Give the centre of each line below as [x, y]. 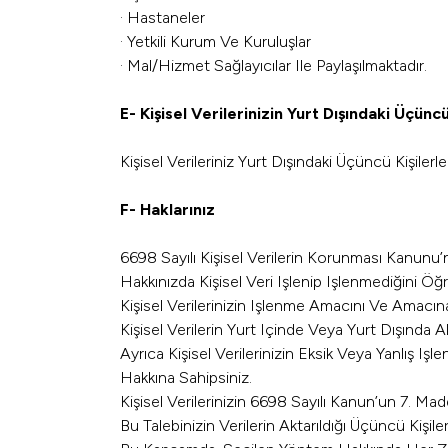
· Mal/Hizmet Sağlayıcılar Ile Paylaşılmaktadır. [273, 65]
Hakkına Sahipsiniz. [186, 377]
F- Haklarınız [167, 209]
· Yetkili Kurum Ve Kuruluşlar [215, 41]
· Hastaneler [162, 17]
